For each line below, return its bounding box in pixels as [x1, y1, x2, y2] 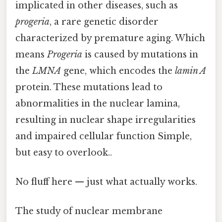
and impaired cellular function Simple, [15, 130, 192, 142]
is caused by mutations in [82, 49, 198, 60]
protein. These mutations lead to [15, 81, 163, 93]
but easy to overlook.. [15, 147, 112, 158]
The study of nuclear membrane [15, 206, 163, 217]
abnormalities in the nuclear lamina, [15, 98, 180, 109]
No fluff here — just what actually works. [15, 176, 197, 187]
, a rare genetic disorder [50, 16, 159, 27]
